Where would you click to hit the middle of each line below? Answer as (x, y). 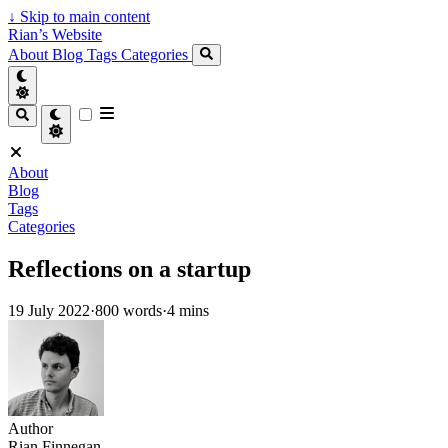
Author (30, 429)
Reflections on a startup (129, 268)
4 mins (188, 311)
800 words (128, 311)
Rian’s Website (55, 34)
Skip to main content (83, 16)
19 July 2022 (49, 311)
